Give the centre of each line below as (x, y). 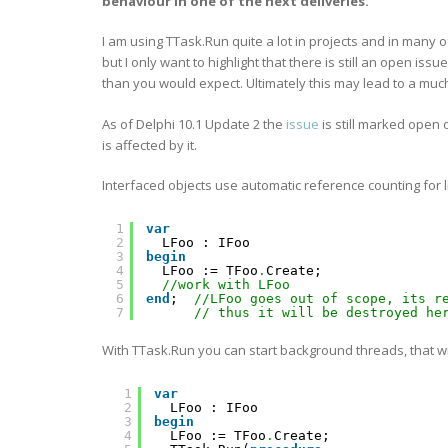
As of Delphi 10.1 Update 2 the (194, 123)
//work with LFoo (226, 284)
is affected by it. (149, 144)
